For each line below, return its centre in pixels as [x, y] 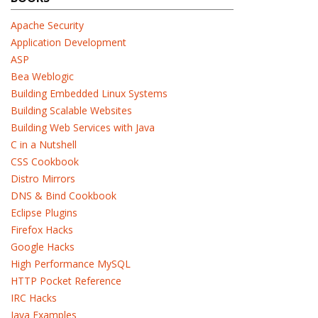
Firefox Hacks [42, 230]
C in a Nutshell [44, 144]
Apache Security [47, 25]
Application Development [68, 42]
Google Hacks [43, 247]
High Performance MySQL [71, 264]
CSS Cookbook [45, 161]
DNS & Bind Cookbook [64, 196]
